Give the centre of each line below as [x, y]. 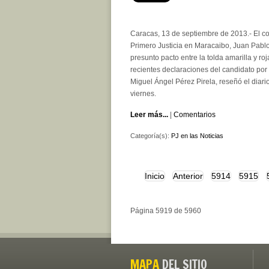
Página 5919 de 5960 [166, 211]
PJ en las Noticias [197, 136]
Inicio [154, 176]
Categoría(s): [151, 136]
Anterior [188, 176]
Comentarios [195, 115]
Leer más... [149, 115]
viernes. [143, 94]
